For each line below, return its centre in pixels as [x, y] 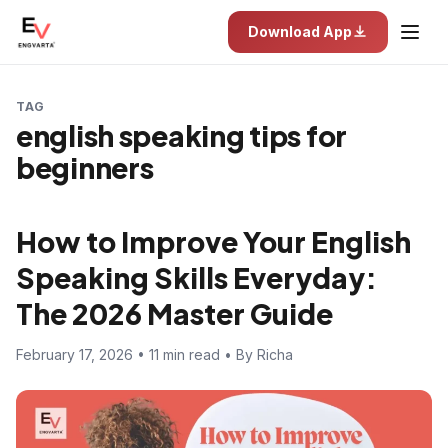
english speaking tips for [181, 135]
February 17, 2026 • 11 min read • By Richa [154, 354]
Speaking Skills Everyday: [196, 277]
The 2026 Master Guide [174, 313]
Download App [300, 31]
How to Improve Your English [213, 241]
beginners [85, 167]
